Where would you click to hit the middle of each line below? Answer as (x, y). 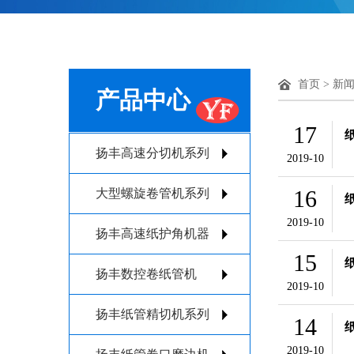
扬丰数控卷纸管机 (146, 274)
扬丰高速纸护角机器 (153, 233)
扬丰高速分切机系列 (153, 153)
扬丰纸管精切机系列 (153, 314)
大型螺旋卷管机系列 (153, 193)
